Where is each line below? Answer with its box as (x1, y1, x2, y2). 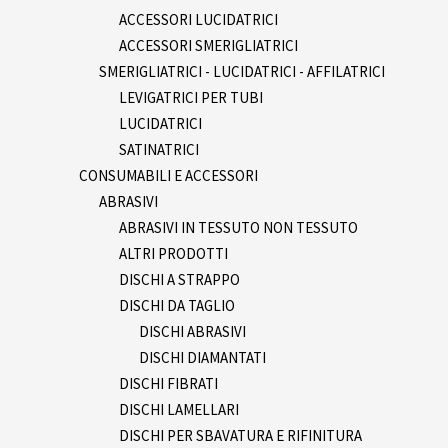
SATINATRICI (119, 139, 199, 159)
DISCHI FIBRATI (119, 373, 218, 393)
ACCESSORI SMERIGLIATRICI (119, 35, 298, 55)
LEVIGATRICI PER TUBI (119, 87, 263, 107)
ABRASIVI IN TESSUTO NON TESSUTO (119, 217, 358, 237)
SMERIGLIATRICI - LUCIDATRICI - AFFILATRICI (99, 61, 385, 81)
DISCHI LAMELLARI (119, 399, 239, 419)
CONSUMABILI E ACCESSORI (79, 165, 258, 185)
